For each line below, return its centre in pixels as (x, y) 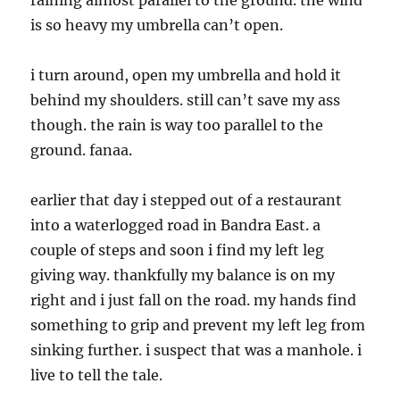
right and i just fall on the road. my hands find (194, 300)
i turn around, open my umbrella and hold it (186, 75)
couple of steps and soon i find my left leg (178, 250)
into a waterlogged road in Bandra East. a (176, 225)
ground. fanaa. (82, 150)
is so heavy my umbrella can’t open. (157, 25)
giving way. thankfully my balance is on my (183, 275)
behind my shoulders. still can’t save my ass (186, 100)
